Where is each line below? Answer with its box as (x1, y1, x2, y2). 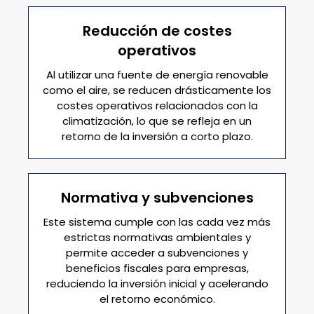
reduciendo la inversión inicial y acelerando (46, 276, 268, 291)
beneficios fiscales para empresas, (65, 261, 249, 275)
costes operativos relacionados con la (56, 98, 258, 113)
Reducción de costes (82, 21, 232, 41)
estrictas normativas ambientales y (63, 230, 251, 245)
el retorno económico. (99, 292, 215, 306)
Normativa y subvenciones (60, 188, 254, 207)
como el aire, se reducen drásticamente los (43, 83, 271, 97)
